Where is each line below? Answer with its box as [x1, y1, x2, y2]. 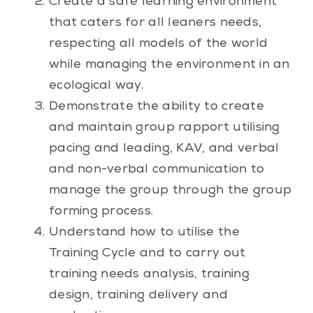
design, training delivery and [48, 289, 228, 302]
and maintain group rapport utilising [48, 121, 280, 134]
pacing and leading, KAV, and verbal [48, 142, 279, 155]
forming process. [48, 205, 154, 218]
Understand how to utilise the [48, 226, 240, 239]
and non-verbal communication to [48, 163, 265, 176]
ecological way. [48, 79, 144, 92]
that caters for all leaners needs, [48, 16, 262, 29]
